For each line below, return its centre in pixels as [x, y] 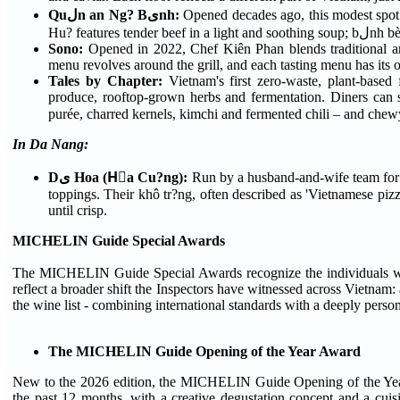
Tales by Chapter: [108, 81]
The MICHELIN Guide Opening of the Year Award [204, 352]
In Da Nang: [50, 145]
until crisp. [78, 211]
